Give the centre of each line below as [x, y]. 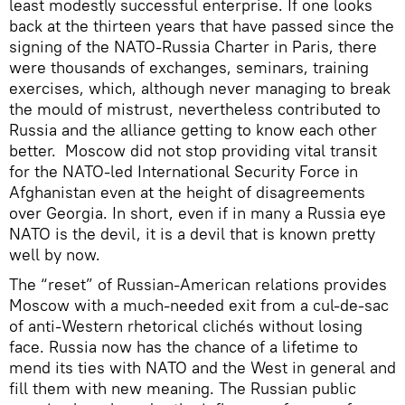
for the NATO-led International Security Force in [184, 171]
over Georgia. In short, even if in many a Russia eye [198, 213]
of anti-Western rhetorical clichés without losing [186, 326]
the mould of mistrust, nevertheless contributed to [195, 109]
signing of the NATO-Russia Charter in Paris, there [193, 47]
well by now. [55, 254]
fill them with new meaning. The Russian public [183, 388]
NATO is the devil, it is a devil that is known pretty [192, 234]
